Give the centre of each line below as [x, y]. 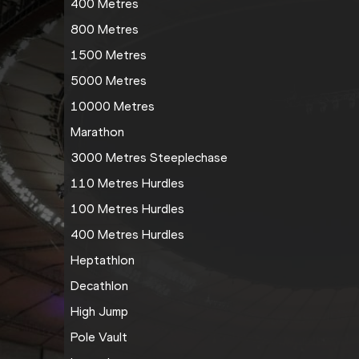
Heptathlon [103, 260]
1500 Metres [109, 55]
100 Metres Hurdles [127, 209]
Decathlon [99, 286]
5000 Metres [109, 81]
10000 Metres [113, 107]
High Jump [99, 312]
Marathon [97, 132]
